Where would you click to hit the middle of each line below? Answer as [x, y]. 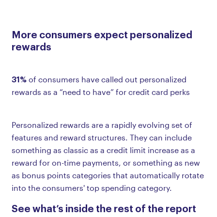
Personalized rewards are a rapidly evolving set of [102, 124]
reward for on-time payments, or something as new [106, 162]
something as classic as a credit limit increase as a [103, 150]
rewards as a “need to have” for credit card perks [101, 92]
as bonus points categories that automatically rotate [108, 175]
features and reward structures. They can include [102, 137]
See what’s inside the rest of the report [104, 208]
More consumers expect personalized [102, 34]
